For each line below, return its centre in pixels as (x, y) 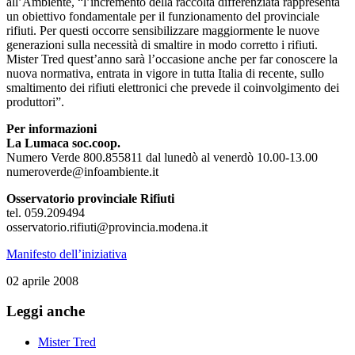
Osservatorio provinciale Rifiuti (90, 198)
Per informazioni (52, 128)
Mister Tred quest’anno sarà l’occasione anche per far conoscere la (172, 59)
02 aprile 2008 (42, 281)
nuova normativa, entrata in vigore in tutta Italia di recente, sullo (165, 73)
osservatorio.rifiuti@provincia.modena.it (107, 227)
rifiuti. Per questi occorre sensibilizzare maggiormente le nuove (163, 30)
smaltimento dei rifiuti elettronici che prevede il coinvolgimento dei (173, 87)
